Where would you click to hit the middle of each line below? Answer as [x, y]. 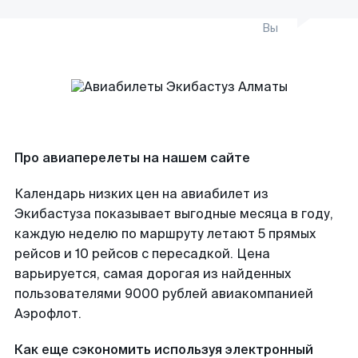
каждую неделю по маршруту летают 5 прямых [165, 234]
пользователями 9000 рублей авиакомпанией [164, 294]
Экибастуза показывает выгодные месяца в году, [174, 214]
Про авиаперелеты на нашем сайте [132, 158]
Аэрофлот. [48, 314]
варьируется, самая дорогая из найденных [153, 274]
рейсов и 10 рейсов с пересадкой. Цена [142, 254]
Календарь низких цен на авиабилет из [141, 194]
